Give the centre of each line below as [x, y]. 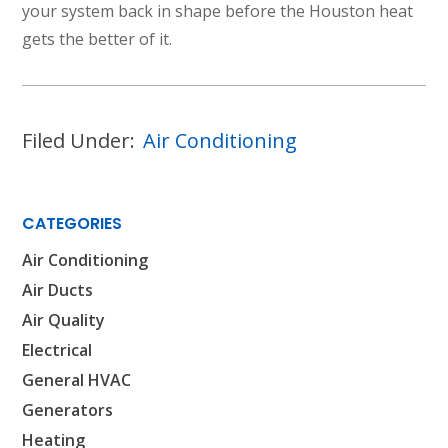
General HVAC [77, 379]
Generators [68, 409]
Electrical [57, 349]
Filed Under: [79, 140]
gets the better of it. [97, 38]
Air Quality [64, 319]
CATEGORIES [72, 223]
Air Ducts [58, 289]
